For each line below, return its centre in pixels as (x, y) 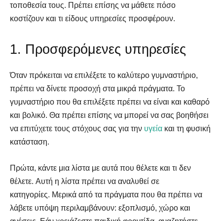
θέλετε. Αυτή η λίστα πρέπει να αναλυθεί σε (85, 181)
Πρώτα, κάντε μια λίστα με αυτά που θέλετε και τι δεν (100, 168)
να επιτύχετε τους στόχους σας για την (77, 128)
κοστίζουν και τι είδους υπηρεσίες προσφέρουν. (92, 18)
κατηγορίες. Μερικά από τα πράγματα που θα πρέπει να (106, 194)
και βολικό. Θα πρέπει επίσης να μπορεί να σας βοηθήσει (109, 115)
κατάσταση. (30, 142)
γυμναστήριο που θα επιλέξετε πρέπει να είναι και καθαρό (110, 102)
